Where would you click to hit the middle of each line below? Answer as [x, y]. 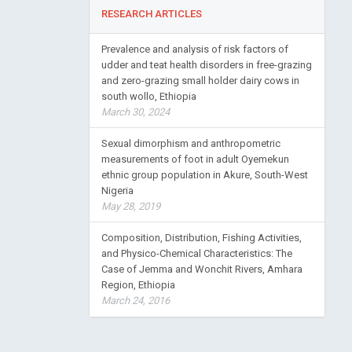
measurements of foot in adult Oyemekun [195, 159]
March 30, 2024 [135, 112]
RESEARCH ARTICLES [151, 14]
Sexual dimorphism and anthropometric [191, 144]
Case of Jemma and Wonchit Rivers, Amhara [202, 269]
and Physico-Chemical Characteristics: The [196, 254]
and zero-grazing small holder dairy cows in [200, 81]
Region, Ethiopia [138, 285]
